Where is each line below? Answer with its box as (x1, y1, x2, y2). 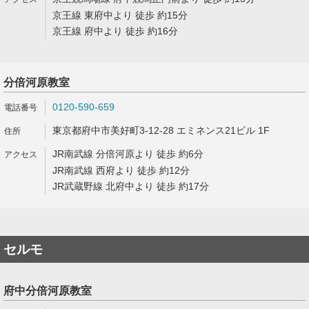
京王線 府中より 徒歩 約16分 (52, 26, 178, 37)
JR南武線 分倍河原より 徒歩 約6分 (52, 148, 203, 159)
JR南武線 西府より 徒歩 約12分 (52, 165, 190, 176)
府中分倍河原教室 (3, 285, 92, 297)
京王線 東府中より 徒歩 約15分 (52, 10, 188, 21)
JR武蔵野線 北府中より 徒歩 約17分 (52, 181, 209, 192)
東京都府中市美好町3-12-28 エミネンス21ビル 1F (52, 125, 270, 136)
